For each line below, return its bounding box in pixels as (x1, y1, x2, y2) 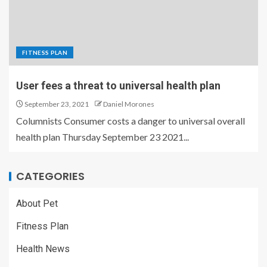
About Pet (16, 197, 58, 209)
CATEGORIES (16, 168, 85, 184)
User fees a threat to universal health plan (16, 79, 221, 92)
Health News (16, 243, 70, 254)
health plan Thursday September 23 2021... (16, 131, 189, 142)
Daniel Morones (103, 99, 154, 108)
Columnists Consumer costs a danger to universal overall (16, 114, 245, 126)
